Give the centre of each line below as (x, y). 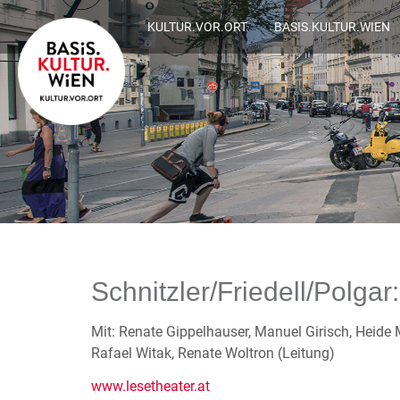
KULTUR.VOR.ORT (198, 27)
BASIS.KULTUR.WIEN (333, 27)
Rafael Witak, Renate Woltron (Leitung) (213, 353)
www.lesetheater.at (150, 386)
